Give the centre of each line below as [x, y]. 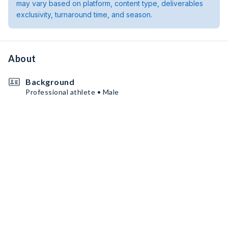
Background [50, 82]
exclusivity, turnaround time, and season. [84, 15]
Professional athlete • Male [72, 92]
